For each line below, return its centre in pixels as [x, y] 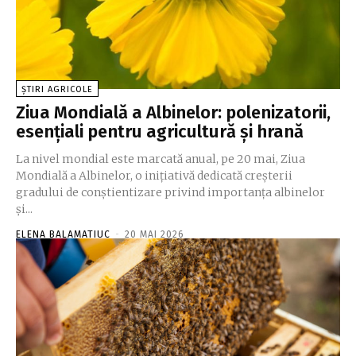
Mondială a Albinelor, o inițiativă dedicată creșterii [154, 176]
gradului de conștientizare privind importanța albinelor [170, 193]
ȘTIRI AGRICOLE [57, 90]
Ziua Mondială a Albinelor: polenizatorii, [173, 113]
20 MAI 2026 [155, 235]
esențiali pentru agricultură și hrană [160, 132]
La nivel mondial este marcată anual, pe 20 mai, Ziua [161, 159]
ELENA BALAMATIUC [63, 235]
